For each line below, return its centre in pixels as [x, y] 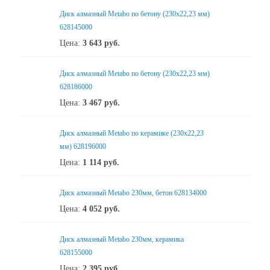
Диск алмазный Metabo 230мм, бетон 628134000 [133, 193]
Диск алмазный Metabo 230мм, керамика [122, 239]
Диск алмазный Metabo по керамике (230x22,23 [132, 133]
